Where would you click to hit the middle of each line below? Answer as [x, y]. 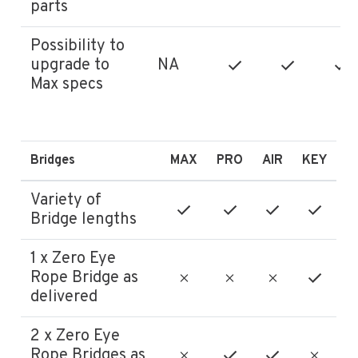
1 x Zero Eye [74, 259]
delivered [64, 297]
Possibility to [78, 46]
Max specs [67, 84]
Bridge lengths [84, 219]
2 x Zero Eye [76, 336]
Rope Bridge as [85, 278]
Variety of [66, 200]
